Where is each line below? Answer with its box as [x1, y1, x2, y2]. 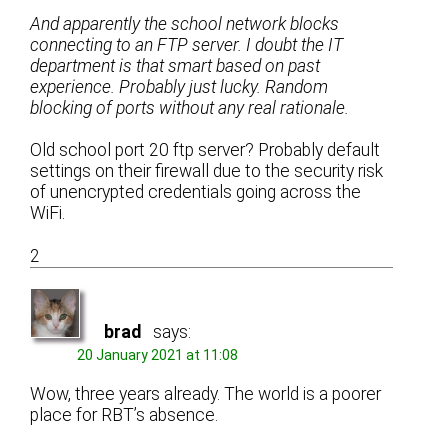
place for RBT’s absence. [30, 404, 219, 425]
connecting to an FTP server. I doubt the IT [30, 34, 344, 55]
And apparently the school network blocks [30, 13, 340, 34]
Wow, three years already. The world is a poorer [30, 383, 382, 404]
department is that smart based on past [30, 55, 321, 76]
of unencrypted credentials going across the [30, 182, 362, 203]
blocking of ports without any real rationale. [30, 97, 350, 118]
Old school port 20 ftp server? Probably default [30, 140, 381, 161]
